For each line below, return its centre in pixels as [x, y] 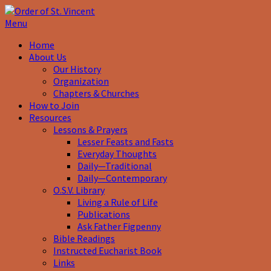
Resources [50, 117]
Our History [77, 69]
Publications [104, 214]
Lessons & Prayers [90, 129]
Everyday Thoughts [117, 154]
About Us [48, 57]
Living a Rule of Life [118, 202]
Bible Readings [84, 238]
